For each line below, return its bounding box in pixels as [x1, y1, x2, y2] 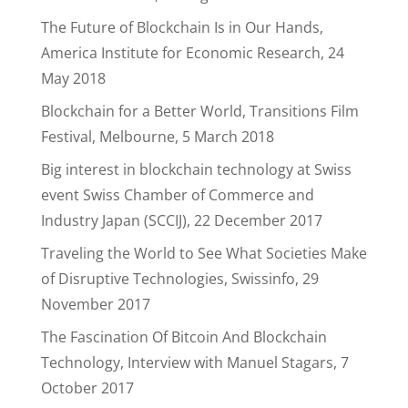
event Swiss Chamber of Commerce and [40, 185, 314, 205]
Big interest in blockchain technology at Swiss [40, 159, 352, 179]
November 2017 [40, 294, 150, 314]
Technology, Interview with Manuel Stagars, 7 [40, 352, 349, 372]
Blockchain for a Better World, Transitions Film [40, 101, 359, 121]
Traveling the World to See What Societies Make [40, 243, 367, 263]
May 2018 [40, 68, 106, 88]
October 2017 [40, 378, 134, 398]
